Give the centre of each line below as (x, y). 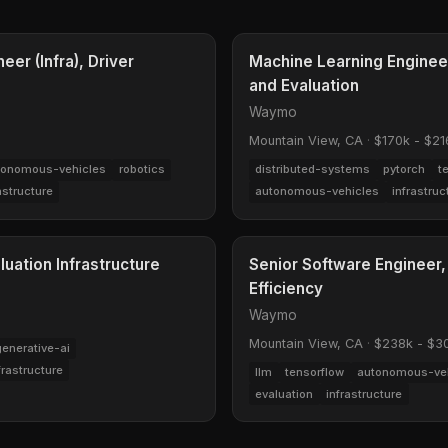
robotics (141, 169)
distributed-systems (313, 169)
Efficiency (286, 288)
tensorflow (315, 372)
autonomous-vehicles (317, 191)
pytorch (404, 169)
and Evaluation (304, 86)
